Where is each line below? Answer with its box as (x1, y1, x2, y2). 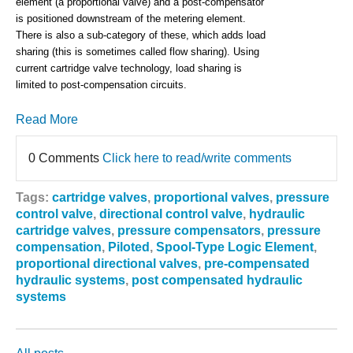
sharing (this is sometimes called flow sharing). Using (16, 46, 259, 58)
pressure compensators (117, 224, 261, 238)
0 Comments (28, 151, 102, 165)
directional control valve (99, 207, 243, 221)
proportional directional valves (16, 257, 198, 271)
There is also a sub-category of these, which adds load (16, 29, 266, 42)
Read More (16, 113, 78, 127)
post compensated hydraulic (132, 273, 303, 288)
